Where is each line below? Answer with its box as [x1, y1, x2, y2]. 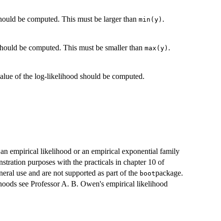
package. [155, 168, 183, 177]
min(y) [139, 16, 162, 24]
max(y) [145, 44, 168, 52]
